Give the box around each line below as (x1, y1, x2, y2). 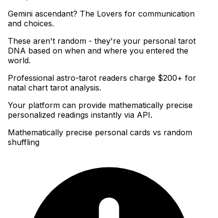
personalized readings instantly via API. (8, 110, 152, 120)
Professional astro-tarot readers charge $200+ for (8, 73, 196, 83)
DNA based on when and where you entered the (8, 46, 188, 56)
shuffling (8, 137, 39, 147)
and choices (8, 18, 52, 29)
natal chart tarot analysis (8, 83, 99, 93)
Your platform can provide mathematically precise (8, 100, 193, 110)
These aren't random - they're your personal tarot (8, 36, 196, 46)
